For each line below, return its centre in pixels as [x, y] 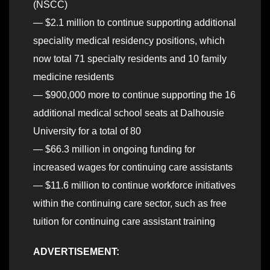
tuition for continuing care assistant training [124, 222]
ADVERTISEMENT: [76, 252]
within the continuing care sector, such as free [130, 204]
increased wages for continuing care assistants [133, 168]
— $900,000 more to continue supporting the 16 [134, 95]
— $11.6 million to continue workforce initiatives [134, 186]
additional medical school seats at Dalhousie [129, 113]
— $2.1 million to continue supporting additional [135, 23]
